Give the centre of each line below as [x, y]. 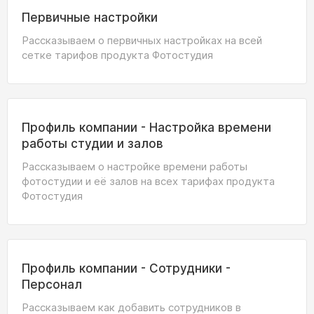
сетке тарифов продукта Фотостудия [117, 55]
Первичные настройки [90, 18]
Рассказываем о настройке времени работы [135, 166]
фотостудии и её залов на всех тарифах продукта [148, 181]
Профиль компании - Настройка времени [146, 128]
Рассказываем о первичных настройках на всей [142, 40]
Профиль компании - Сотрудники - [126, 268]
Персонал [52, 285]
